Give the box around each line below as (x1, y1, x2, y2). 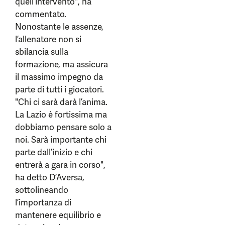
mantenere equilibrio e (15, 209, 101, 220)
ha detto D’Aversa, (15, 172, 84, 183)
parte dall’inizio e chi (15, 147, 92, 158)
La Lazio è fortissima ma (15, 109, 107, 120)
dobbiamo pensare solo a (15, 122, 111, 133)
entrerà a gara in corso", (15, 159, 105, 170)
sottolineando (15, 184, 68, 195)
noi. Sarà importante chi (15, 134, 106, 145)
